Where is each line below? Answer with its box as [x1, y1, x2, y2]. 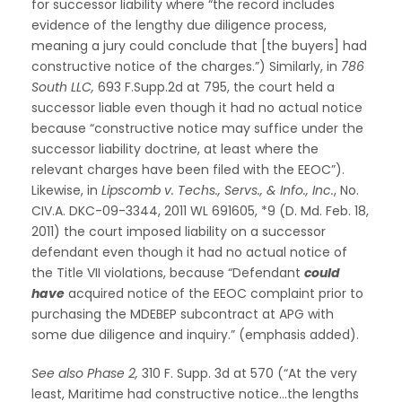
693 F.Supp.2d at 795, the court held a [94, 77, 335, 96]
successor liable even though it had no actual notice [31, 98, 363, 117]
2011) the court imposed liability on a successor [31, 222, 326, 240]
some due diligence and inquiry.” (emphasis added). [31, 325, 359, 344]
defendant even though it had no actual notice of [31, 242, 347, 261]
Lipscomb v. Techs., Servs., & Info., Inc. [101, 180, 334, 199]
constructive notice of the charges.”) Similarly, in [31, 57, 341, 75]
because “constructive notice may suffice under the [31, 118, 363, 137]
